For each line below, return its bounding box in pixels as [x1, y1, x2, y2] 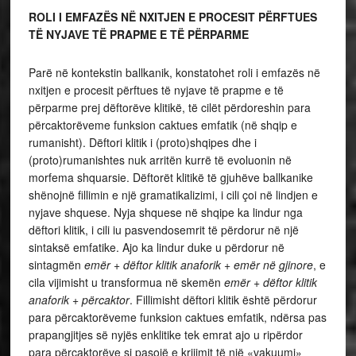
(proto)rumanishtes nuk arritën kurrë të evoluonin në [28, 151, 292, 168]
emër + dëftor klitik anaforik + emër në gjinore [83, 256, 313, 273]
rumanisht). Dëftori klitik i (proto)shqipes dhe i [28, 133, 257, 150]
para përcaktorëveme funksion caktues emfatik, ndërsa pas [28, 308, 327, 325]
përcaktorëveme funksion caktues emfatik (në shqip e [28, 116, 297, 133]
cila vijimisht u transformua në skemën [28, 273, 224, 290]
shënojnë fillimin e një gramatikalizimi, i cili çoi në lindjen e [28, 186, 318, 203]
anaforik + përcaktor [28, 291, 130, 308]
